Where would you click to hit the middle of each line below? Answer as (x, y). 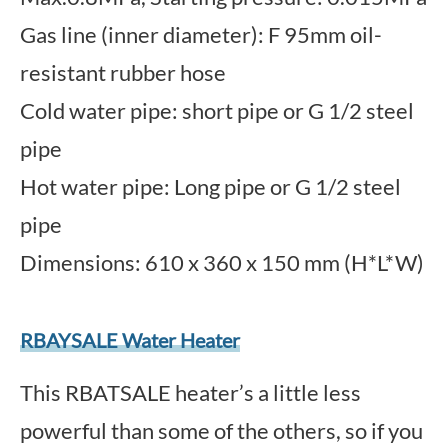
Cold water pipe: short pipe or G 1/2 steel (217, 110)
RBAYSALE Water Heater (130, 340)
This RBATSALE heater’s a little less (190, 392)
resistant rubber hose (123, 72)
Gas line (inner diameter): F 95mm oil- (201, 34)
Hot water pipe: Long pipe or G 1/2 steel (210, 186)
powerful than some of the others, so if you (221, 430)
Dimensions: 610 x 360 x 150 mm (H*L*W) (222, 262)
